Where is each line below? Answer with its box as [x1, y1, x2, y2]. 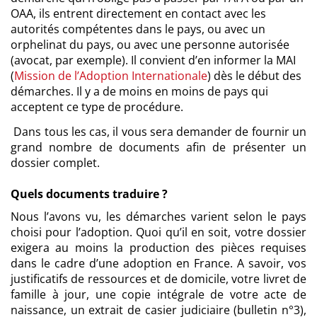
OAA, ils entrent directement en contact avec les [11, 6, 266, 22]
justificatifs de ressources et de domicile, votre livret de [11, 271, 306, 287]
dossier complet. [11, 155, 100, 171]
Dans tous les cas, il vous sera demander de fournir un [11, 124, 306, 140]
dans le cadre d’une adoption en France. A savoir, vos [11, 255, 306, 272]
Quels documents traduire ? [11, 186, 168, 202]
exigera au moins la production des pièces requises [11, 240, 306, 256]
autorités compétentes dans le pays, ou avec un [11, 21, 265, 38]
